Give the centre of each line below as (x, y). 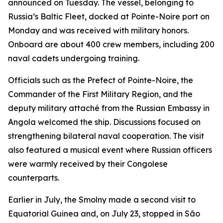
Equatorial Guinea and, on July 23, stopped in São (104, 214)
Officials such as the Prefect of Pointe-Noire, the (101, 80)
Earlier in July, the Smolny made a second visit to (102, 200)
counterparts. (34, 178)
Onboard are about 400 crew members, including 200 (111, 44)
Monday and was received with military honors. (98, 30)
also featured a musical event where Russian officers (110, 150)
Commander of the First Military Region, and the (100, 94)
